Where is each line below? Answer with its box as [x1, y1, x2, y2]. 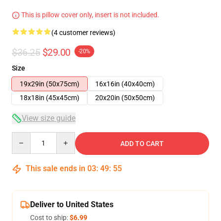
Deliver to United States [30, 200, 113, 209]
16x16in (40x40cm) [95, 80, 155, 88]
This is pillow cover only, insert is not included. [20, 11, 159, 19]
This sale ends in [24, 164, 87, 173]
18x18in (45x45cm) [20, 94, 79, 102]
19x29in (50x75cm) [20, 80, 79, 88]
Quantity [11, 133, 38, 141]
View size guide [22, 113, 75, 123]
